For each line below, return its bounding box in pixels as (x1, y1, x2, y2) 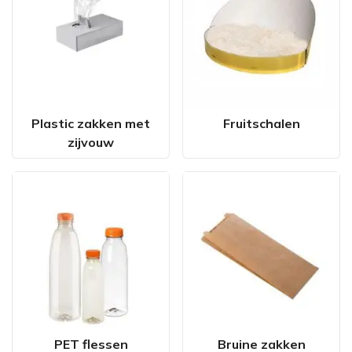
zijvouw (68, 134, 114, 150)
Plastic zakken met (31, 115, 150, 131)
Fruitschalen (222, 115, 300, 131)
